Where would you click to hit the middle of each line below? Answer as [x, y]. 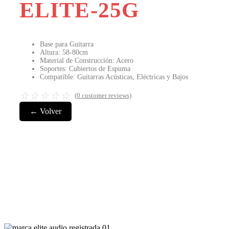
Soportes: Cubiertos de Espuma [85, 69]
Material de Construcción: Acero [87, 61]
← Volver [45, 111]
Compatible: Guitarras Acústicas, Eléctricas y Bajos [114, 77]
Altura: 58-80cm [64, 53]
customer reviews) [106, 96]
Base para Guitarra [67, 44]
